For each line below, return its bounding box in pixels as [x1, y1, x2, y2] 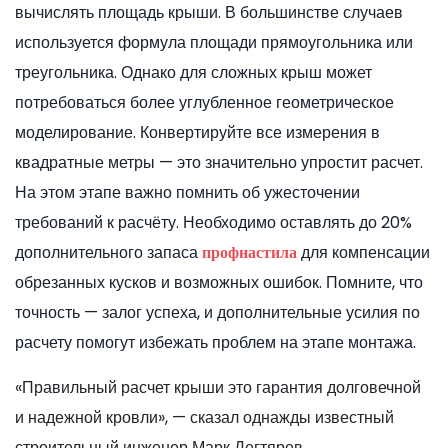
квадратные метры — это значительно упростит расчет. [15, 151, 423, 175]
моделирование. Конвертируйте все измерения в [15, 121, 380, 145]
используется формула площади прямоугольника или [15, 31, 413, 55]
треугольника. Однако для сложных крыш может [15, 61, 372, 85]
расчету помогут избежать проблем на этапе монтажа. [15, 331, 416, 355]
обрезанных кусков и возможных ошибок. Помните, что [15, 271, 423, 295]
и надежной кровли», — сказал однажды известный [15, 406, 394, 430]
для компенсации [297, 241, 430, 265]
